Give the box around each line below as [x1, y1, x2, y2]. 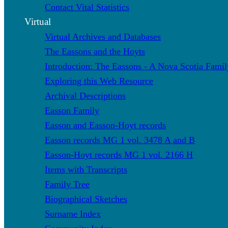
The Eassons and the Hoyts [45, 46, 145, 56]
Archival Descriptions [45, 90, 126, 101]
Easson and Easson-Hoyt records [45, 120, 166, 130]
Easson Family [45, 105, 99, 116]
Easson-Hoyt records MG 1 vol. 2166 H [45, 149, 193, 160]
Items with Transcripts [45, 164, 127, 175]
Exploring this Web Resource [45, 75, 153, 86]
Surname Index [45, 208, 101, 219]
